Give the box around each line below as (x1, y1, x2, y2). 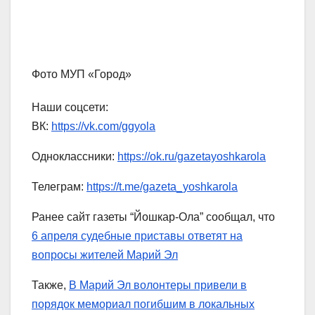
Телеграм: (32, 181, 86, 193)
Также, (32, 279, 69, 292)
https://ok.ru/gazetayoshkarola (117, 150, 266, 163)
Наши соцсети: (32, 101, 108, 114)
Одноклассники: (32, 150, 117, 163)
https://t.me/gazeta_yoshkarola (86, 181, 238, 193)
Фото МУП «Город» (32, 68, 131, 81)
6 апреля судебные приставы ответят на (32, 230, 243, 243)
